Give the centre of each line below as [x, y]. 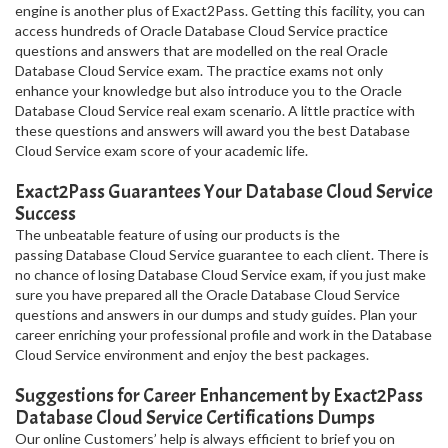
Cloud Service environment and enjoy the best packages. [192, 354]
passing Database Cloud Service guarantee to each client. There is [222, 254]
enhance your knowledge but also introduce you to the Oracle [208, 90]
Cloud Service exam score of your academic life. [161, 150]
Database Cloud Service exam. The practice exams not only [199, 70]
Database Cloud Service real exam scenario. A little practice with [215, 110]
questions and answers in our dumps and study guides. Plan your [216, 314]
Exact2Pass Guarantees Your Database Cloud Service [224, 191]
